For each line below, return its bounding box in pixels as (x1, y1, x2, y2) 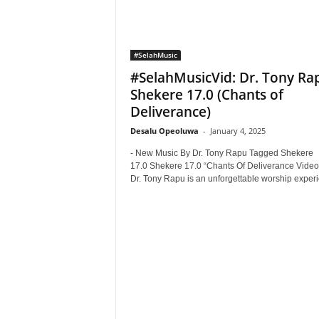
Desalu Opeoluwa (130, 125, 199, 136)
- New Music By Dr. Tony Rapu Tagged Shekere (130, 148, 313, 158)
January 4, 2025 (209, 125, 266, 136)
